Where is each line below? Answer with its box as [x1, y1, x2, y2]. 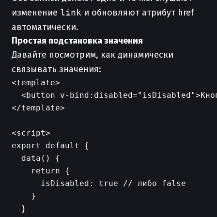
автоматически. [12, 22, 78, 32]
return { [12, 166, 70, 175]
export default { [12, 141, 89, 150]
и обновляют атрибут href [81, 7, 194, 18]
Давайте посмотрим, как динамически [12, 49, 173, 60]
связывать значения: [12, 64, 101, 75]
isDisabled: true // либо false [12, 179, 186, 188]
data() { [12, 154, 60, 163]
